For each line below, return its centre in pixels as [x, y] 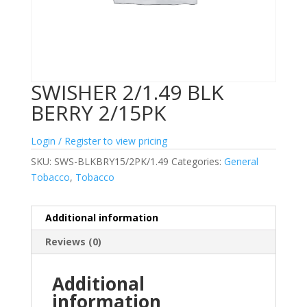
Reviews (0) [73, 242]
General [241, 162]
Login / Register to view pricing [99, 141]
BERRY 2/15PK [98, 113]
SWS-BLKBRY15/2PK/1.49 [111, 162]
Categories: [197, 162]
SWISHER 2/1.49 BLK [127, 93]
